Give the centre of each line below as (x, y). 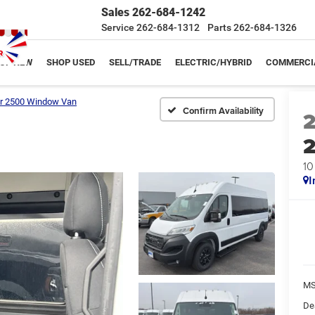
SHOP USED (71, 62)
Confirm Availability (223, 110)
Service (118, 27)
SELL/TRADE (135, 62)
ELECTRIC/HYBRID (213, 62)
